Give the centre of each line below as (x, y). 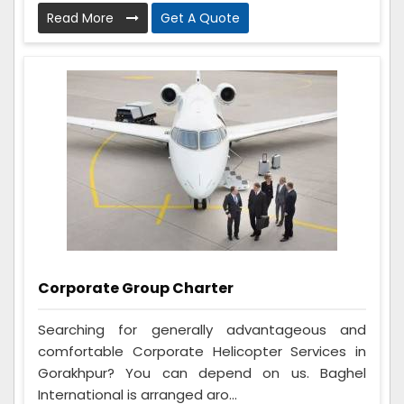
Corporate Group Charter (136, 289)
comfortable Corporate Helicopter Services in (202, 351)
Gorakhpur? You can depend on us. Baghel (202, 372)
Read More (82, 18)
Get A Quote (200, 18)
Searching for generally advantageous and (202, 329)
